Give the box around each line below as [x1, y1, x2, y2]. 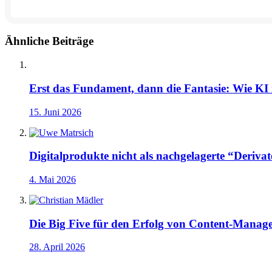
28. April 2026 [29, 242, 85, 253]
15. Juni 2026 [29, 106, 81, 117]
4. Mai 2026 [29, 174, 76, 185]
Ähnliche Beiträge [5, 35, 93, 48]
